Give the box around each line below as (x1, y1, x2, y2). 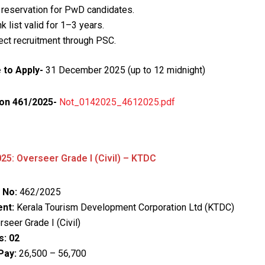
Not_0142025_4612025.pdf (59, 96, 175, 108)
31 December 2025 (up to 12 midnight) (43, 64, 205, 76)
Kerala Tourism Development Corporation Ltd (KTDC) (14, 202, 234, 214)
